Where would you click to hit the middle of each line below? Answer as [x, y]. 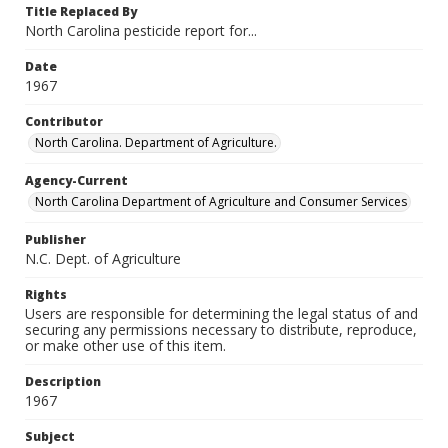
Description [63, 381]
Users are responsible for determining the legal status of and [221, 313]
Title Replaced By [81, 11]
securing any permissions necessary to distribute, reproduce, [221, 329]
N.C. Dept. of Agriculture [103, 258]
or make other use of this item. [125, 345]
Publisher [55, 239]
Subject [50, 436]
